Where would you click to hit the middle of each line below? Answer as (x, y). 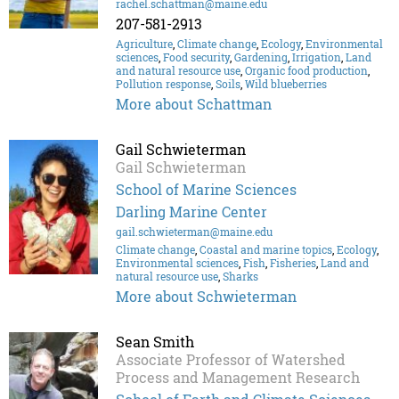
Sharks (240, 277)
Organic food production (306, 71)
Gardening (261, 57)
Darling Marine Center (191, 212)
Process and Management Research (238, 378)
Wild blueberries (286, 84)
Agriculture (144, 44)
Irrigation (317, 57)
